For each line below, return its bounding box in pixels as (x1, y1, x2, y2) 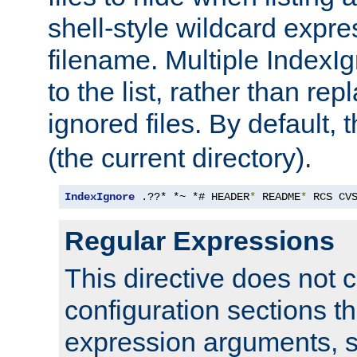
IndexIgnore (65, 190, 135, 204)
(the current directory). (48, 143, 312, 174)
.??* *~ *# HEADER (135, 190, 249, 204)
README (256, 190, 300, 204)
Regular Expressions (65, 226, 335, 257)
